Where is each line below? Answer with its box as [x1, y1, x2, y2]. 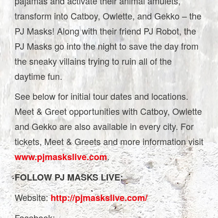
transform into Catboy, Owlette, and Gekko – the [15, 9, 201, 22]
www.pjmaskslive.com [15, 150, 107, 163]
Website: [15, 190, 51, 203]
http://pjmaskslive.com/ [51, 191, 147, 204]
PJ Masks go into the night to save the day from [15, 39, 199, 52]
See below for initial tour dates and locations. [15, 89, 188, 102]
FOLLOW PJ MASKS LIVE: [15, 170, 123, 183]
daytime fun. [15, 69, 62, 82]
